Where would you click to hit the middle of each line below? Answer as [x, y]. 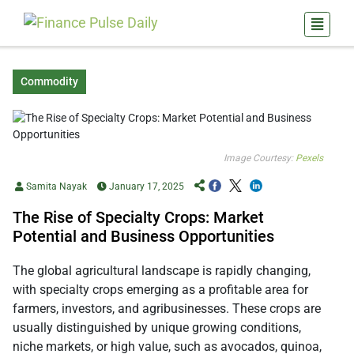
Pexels [309, 158]
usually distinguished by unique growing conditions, [157, 328]
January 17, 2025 [145, 187]
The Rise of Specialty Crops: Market [138, 218]
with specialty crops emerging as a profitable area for [160, 290]
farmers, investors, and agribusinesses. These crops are [167, 309]
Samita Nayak [55, 187]
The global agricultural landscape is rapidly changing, [162, 271]
